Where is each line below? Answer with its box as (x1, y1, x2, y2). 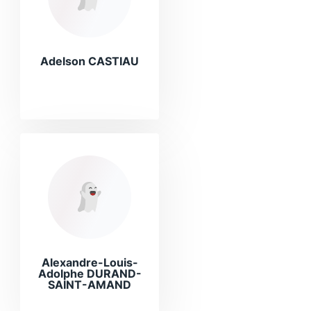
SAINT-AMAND (48, 278, 131, 292)
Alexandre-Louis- (41, 255, 138, 269)
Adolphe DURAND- (37, 267, 142, 280)
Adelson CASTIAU (40, 54, 139, 68)
